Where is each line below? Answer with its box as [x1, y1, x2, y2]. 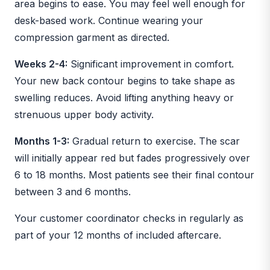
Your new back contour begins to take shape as [14, 74, 235, 87]
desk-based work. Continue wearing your [14, 14, 203, 27]
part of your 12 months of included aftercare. [14, 228, 221, 241]
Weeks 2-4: [14, 57, 67, 70]
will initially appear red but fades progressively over [14, 151, 250, 164]
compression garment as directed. [14, 31, 169, 43]
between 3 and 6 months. [14, 185, 131, 198]
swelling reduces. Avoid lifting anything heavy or [14, 91, 234, 104]
